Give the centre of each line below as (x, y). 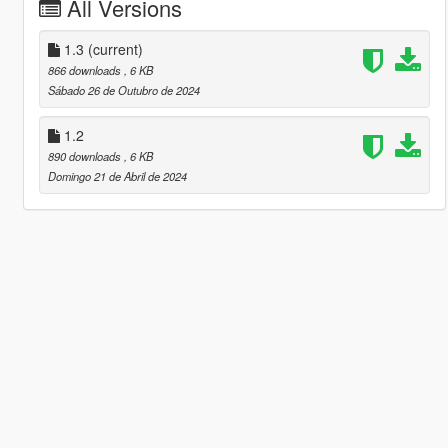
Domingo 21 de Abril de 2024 (117, 175)
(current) (115, 48)
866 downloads (85, 69)
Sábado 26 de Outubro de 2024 (123, 89)
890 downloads (85, 155)
